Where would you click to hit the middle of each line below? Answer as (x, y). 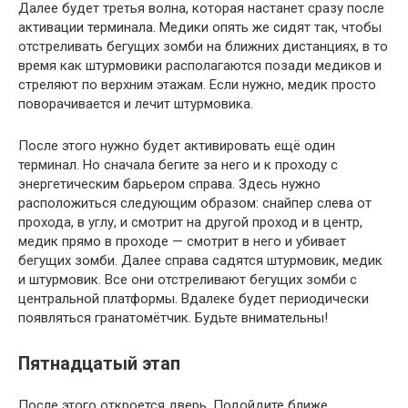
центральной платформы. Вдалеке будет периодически (194, 299)
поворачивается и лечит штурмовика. (136, 104)
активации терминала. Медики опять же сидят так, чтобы (200, 28)
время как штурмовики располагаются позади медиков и (200, 66)
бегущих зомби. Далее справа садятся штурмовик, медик (200, 261)
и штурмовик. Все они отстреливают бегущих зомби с (188, 280)
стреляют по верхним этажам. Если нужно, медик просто (197, 85)
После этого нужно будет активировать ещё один (177, 146)
